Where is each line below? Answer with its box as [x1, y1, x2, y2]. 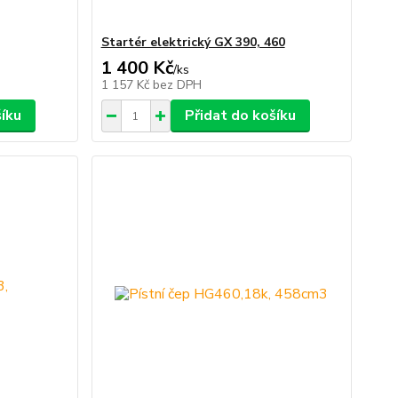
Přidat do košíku [184, 106, 296, 125]
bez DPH [152, 76, 202, 93]
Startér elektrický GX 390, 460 [100, 34, 285, 51]
